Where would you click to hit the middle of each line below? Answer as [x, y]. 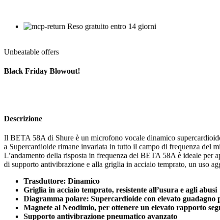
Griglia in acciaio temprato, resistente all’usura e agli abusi [120, 190]
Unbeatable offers [31, 52]
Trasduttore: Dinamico [62, 181]
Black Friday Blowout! [42, 71]
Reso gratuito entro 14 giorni [112, 26]
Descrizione [23, 118]
